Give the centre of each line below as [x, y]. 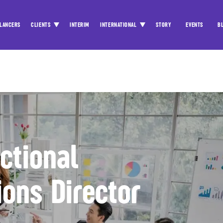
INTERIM [80, 25]
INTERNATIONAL [119, 25]
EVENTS [194, 25]
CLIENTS [42, 25]
